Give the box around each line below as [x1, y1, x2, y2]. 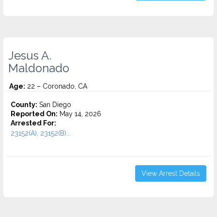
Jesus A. [8, 49, 51, 62]
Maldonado [8, 62, 69, 75]
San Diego [37, 101, 71, 108]
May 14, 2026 [58, 110, 101, 118]
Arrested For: [11, 119, 56, 127]
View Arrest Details [141, 170, 200, 177]
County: [11, 101, 37, 108]
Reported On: [11, 110, 58, 118]
